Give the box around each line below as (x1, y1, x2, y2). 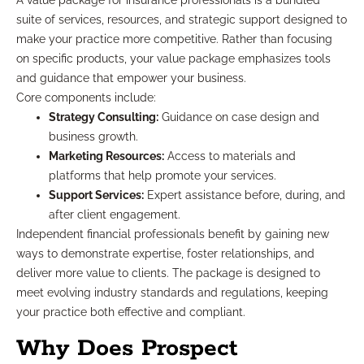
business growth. (49, 130, 138, 144)
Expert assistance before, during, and (144, 188, 345, 202)
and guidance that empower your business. (16, 71, 246, 85)
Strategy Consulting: (49, 110, 158, 124)
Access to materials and (164, 149, 296, 163)
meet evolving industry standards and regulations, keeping (16, 286, 328, 300)
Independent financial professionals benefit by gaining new (16, 227, 329, 241)
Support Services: (49, 188, 144, 202)
